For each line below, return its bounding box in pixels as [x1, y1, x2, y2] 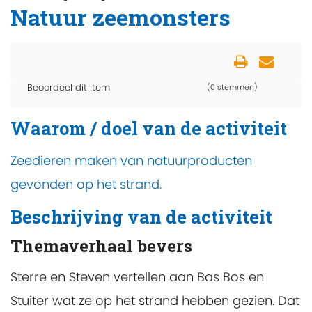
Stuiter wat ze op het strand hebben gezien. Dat [10, 292, 299, 310]
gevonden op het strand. [10, 175, 162, 193]
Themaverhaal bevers [10, 235, 192, 257]
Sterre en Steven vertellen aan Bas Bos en [10, 268, 264, 286]
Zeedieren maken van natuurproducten [10, 151, 252, 169]
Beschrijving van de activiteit [10, 204, 272, 228]
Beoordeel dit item [27, 81, 110, 95]
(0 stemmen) [207, 81, 258, 93]
